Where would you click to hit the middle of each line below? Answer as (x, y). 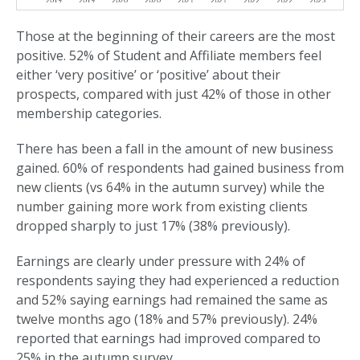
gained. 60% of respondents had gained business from (180, 168)
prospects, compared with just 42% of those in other (174, 94)
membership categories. (89, 113)
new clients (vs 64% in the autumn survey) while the (170, 187)
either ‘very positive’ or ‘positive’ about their (148, 74)
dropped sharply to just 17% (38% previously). (153, 225)
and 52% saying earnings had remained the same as (172, 299)
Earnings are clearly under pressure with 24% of (161, 261)
